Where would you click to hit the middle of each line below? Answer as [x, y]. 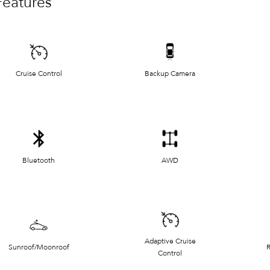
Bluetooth [39, 160]
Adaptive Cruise [170, 241]
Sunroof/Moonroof [39, 247]
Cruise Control [39, 73]
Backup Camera [170, 73]
